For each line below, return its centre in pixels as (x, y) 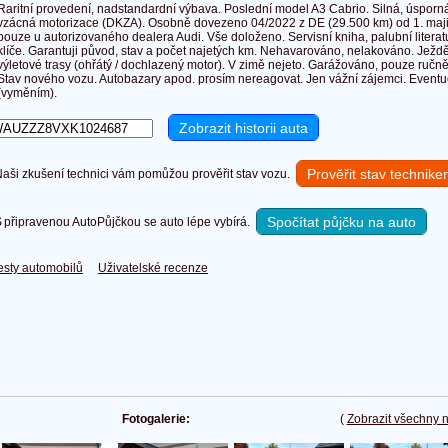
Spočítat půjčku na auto (341, 222)
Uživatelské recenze (153, 268)
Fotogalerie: (156, 419)
